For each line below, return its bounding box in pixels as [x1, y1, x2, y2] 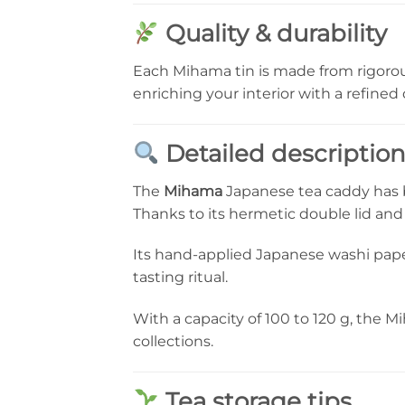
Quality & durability [159, 19, 388, 48]
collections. [133, 333, 213, 351]
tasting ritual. [133, 268, 228, 287]
